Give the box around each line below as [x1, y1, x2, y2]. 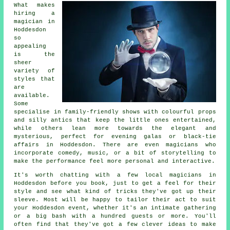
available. [14, 92, 50, 99]
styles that [14, 75, 55, 82]
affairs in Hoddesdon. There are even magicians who [14, 141, 216, 148]
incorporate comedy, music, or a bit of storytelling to [14, 149, 216, 156]
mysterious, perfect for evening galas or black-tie [14, 133, 216, 140]
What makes [14, 2, 55, 8]
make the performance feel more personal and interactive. [14, 158, 216, 164]
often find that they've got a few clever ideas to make [14, 221, 216, 227]
